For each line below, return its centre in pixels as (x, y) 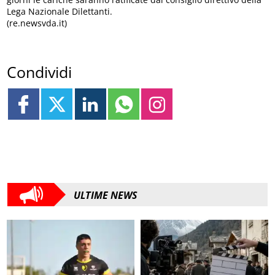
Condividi (40, 72)
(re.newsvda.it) (37, 23)
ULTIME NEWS (106, 196)
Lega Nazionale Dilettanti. (60, 11)
